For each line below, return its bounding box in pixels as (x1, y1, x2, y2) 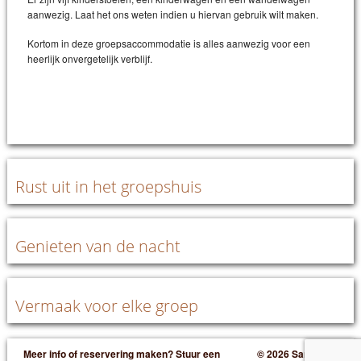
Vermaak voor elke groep (15, 295, 198, 317)
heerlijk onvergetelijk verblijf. (27, 52, 152, 65)
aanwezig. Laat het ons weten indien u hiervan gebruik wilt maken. (27, 7, 318, 21)
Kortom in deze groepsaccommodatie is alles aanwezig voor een (27, 36, 310, 50)
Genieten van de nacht (15, 235, 180, 257)
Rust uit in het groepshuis (15, 176, 201, 197)
